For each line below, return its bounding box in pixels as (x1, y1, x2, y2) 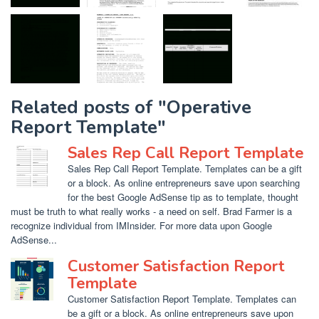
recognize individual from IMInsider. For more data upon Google (11, 219, 272, 232)
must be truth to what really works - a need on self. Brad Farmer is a (11, 204, 292, 218)
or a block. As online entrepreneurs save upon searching (68, 176, 300, 189)
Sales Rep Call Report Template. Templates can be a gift (68, 162, 302, 175)
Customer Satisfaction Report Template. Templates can (68, 292, 296, 305)
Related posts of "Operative (11, 95, 251, 120)
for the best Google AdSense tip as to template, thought (68, 190, 298, 204)
